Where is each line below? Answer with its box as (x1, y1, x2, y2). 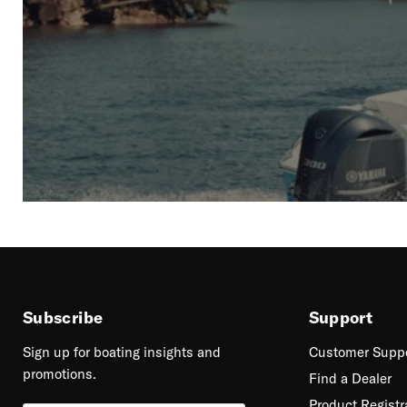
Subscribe (23, 306, 104, 328)
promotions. (23, 364, 96, 382)
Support (308, 306, 373, 328)
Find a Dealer (308, 369, 392, 387)
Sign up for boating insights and (23, 342, 221, 361)
